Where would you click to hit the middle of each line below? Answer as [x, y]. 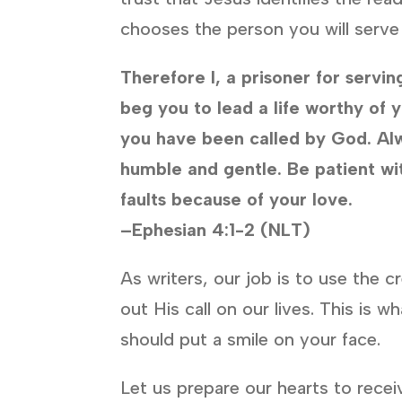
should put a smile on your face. [251, 339]
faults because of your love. [237, 199]
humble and [172, 168]
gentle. [256, 168]
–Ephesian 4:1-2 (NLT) [216, 229]
